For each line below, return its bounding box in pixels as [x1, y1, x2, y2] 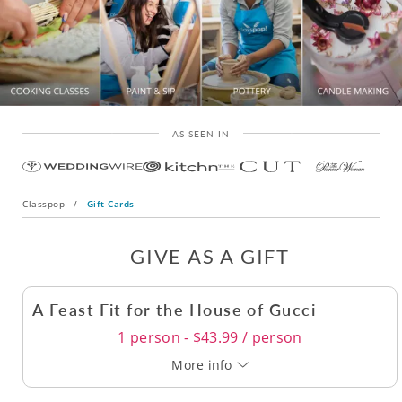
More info [171, 356, 232, 374]
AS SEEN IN [172, 127, 230, 141]
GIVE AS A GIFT [130, 244, 290, 269]
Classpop [22, 197, 65, 211]
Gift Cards [86, 197, 135, 211]
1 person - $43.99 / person [118, 328, 302, 348]
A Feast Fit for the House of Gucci [32, 298, 316, 321]
